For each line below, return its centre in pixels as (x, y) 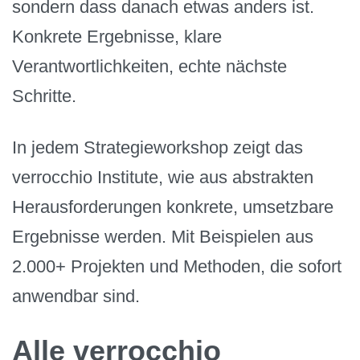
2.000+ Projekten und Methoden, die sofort (177, 267)
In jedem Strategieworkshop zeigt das (157, 148)
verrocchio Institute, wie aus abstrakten (163, 178)
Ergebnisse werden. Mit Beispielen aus (163, 237)
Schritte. (44, 96)
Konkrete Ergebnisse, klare (117, 36)
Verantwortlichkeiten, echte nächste (149, 66)
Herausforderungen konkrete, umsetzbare (173, 207)
